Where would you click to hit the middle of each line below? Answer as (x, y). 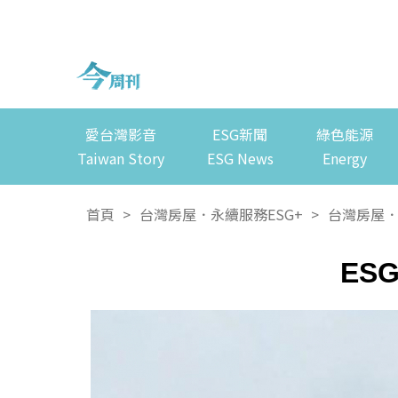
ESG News (240, 159)
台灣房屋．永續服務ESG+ (221, 215)
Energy (344, 159)
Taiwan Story (120, 159)
